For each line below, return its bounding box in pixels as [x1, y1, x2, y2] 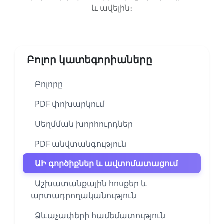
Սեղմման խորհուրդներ [34, 118, 133, 129]
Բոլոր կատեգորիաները [26, 52, 152, 66]
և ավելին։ [91, 2, 132, 13]
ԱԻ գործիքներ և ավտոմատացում [34, 157, 178, 169]
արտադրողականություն [30, 189, 136, 201]
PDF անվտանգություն [34, 138, 126, 149]
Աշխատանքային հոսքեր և [34, 177, 147, 189]
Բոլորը [34, 78, 63, 89]
